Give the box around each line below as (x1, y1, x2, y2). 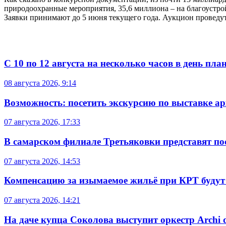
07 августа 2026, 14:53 (4, 156, 80, 165)
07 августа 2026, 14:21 (4, 196, 80, 205)
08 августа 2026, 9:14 (4, 78, 76, 87)
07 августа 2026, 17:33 (4, 118, 80, 127)
